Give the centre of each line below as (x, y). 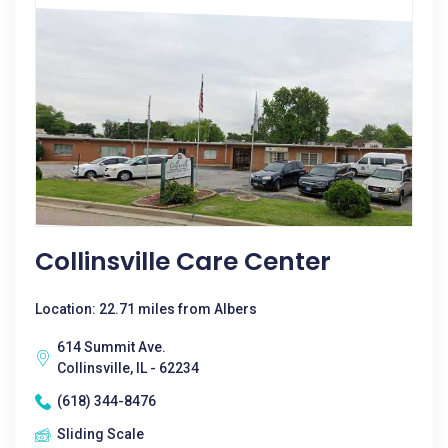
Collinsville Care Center (183, 261)
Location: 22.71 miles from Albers (146, 309)
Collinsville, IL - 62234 (128, 368)
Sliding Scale (100, 434)
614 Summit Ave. (111, 347)
